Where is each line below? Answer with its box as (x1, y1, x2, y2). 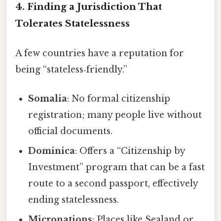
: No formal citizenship (67, 93, 171, 104)
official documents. (28, 125, 113, 137)
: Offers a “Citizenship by (75, 145, 185, 156)
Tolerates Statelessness (15, 18, 130, 30)
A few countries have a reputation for (15, 47, 184, 59)
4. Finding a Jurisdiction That (15, 1, 162, 13)
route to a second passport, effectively (28, 178, 198, 189)
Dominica (28, 145, 75, 156)
